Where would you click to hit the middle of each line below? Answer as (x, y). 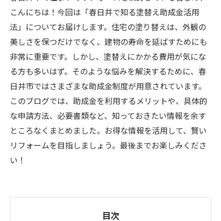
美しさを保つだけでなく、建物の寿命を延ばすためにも (109, 41)
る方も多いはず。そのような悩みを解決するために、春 (108, 71)
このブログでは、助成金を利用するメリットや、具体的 (109, 101)
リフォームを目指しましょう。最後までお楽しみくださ (108, 145)
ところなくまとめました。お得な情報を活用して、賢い (108, 130)
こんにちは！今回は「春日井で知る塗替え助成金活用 (105, 12)
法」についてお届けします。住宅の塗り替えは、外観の (108, 27)
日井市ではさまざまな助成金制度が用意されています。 (108, 86)
